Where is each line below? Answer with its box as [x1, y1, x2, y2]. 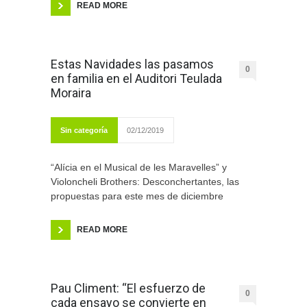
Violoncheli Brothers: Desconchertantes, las [51, 176, 239, 188]
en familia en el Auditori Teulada [51, 71, 222, 86]
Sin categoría [60, 126, 108, 135]
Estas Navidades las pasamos [51, 57, 214, 72]
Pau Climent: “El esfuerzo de [51, 281, 206, 296]
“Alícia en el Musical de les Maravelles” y [51, 162, 227, 173]
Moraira [51, 86, 91, 101]
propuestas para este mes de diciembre [51, 191, 223, 202]
